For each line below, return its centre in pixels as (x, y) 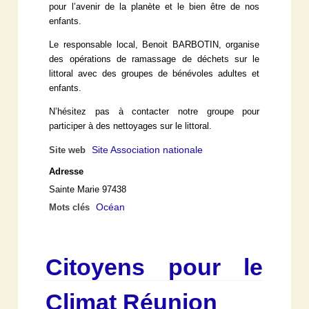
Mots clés (71, 208)
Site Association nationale (148, 150)
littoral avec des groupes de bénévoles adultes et (154, 74)
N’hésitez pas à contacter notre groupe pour (154, 112)
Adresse (67, 172)
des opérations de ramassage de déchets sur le (154, 60)
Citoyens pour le (154, 267)
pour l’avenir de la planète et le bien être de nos (154, 7)
